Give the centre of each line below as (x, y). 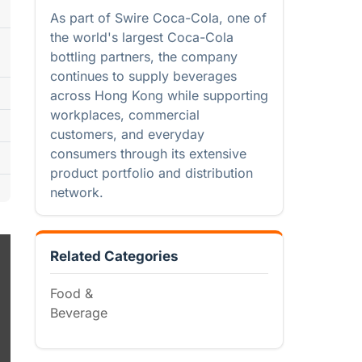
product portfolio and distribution (152, 173)
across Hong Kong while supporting (159, 95)
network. (77, 192)
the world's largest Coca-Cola (142, 37)
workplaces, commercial (125, 115)
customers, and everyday (127, 134)
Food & (72, 293)
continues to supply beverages (143, 76)
